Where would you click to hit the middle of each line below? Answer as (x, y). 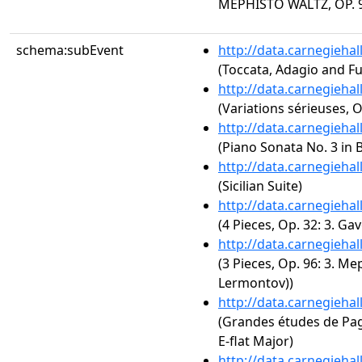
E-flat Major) (256, 341)
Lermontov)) (256, 283)
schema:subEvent (70, 50)
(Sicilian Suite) (260, 186)
